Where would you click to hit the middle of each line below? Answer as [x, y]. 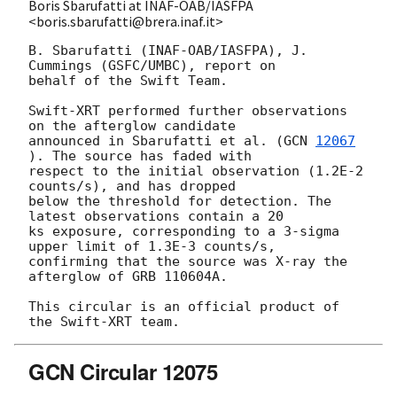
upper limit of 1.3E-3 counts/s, [156, 246]
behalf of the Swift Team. [128, 80]
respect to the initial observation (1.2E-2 [196, 171]
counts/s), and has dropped [136, 186]
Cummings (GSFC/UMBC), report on [156, 65]
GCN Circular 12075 [123, 371]
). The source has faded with [144, 156]
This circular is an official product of [184, 306]
